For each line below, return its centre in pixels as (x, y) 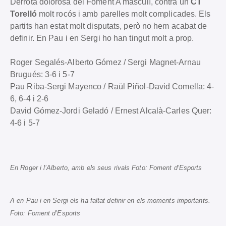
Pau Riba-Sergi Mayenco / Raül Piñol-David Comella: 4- (112, 86)
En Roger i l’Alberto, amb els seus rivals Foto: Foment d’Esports (106, 167)
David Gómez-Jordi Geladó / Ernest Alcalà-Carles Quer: (111, 110)
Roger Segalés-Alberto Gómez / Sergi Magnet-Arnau (105, 62)
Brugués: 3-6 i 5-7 (42, 74)
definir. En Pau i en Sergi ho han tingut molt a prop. (102, 38)
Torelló (23, 14)
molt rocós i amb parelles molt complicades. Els (124, 14)
